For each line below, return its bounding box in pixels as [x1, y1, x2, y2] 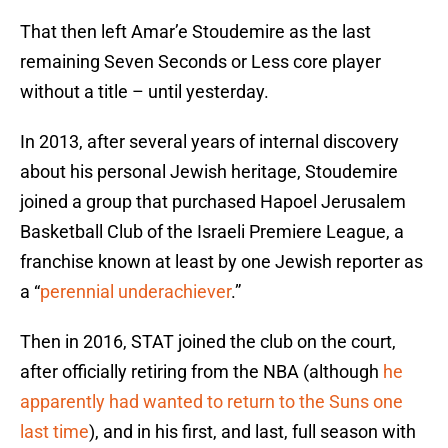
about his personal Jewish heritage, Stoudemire [20, 161, 398, 183]
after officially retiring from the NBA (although [20, 361, 383, 383]
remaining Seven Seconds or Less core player [20, 51, 381, 73]
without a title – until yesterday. [20, 81, 269, 103]
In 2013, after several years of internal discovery [20, 131, 399, 153]
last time [20, 421, 89, 443]
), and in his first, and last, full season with [89, 421, 416, 443]
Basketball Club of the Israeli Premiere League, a [20, 221, 404, 243]
